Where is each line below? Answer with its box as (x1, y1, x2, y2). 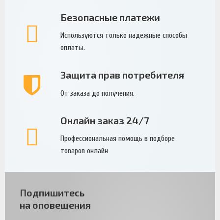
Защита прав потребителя (60, 69, 184, 81)
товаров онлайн (60, 146, 108, 156)
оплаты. (60, 43, 85, 53)
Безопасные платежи (60, 11, 160, 23)
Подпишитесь (20, 187, 84, 199)
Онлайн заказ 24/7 (60, 114, 149, 126)
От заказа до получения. (60, 88, 135, 98)
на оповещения (20, 199, 91, 211)
